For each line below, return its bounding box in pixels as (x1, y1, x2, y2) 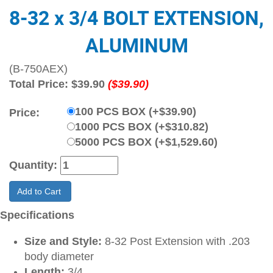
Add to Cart (17, 186, 63, 196)
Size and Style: (24, 235, 102, 247)
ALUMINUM (85, 32, 188, 58)
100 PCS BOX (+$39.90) (75, 105, 196, 118)
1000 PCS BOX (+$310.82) (75, 121, 208, 133)
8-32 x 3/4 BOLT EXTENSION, (9, 4, 264, 30)
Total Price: (9, 78, 71, 90)
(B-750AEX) (9, 63, 68, 75)
